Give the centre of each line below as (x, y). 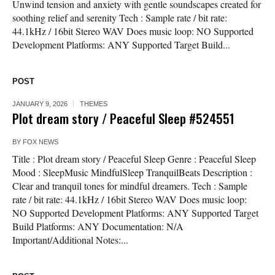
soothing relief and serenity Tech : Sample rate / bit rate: (120, 18)
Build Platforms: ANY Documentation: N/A (98, 227)
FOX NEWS (41, 142)
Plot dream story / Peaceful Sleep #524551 (123, 118)
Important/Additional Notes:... (70, 240)
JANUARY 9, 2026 (40, 104)
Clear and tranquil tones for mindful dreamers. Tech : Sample (130, 186)
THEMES (94, 104)
